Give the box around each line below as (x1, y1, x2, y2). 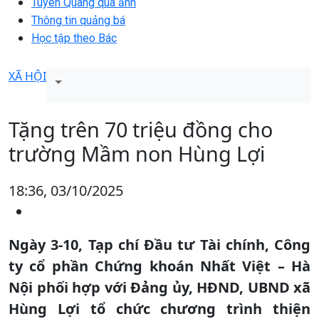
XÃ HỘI (9, 68, 46, 84)
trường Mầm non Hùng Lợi (9, 139, 265, 167)
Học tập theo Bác (31, 31, 117, 45)
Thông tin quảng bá (31, 13, 125, 27)
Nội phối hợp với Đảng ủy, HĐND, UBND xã (9, 277, 310, 297)
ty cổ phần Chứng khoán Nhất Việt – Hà (9, 256, 310, 276)
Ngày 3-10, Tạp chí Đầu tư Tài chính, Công (9, 234, 310, 254)
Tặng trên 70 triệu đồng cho (9, 115, 273, 143)
